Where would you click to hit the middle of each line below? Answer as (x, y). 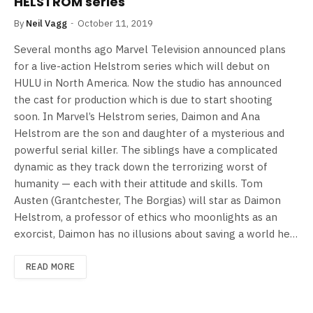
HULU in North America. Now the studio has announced (148, 82)
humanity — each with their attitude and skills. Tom (138, 183)
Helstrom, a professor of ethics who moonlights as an (146, 217)
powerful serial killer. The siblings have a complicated (146, 150)
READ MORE (51, 266)
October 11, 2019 (115, 23)
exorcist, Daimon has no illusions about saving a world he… (156, 233)
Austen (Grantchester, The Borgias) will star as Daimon (147, 200)
